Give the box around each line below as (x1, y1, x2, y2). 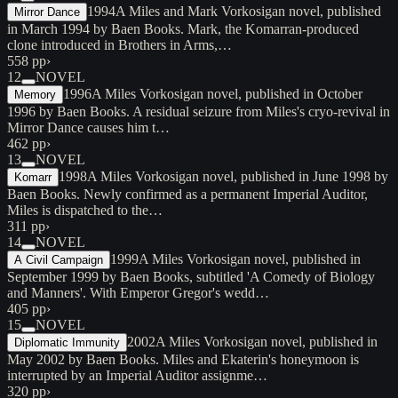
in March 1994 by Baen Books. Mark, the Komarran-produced (7, 20, 359, 36)
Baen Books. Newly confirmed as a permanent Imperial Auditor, (7, 186, 368, 202)
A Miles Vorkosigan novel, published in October (92, 85, 362, 101)
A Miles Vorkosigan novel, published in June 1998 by (87, 168, 388, 184)
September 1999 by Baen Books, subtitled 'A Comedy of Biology (7, 268, 375, 284)
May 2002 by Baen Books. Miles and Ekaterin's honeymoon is (7, 351, 359, 367)
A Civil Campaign (14, 252, 103, 267)
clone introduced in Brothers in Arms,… (7, 36, 232, 52)
